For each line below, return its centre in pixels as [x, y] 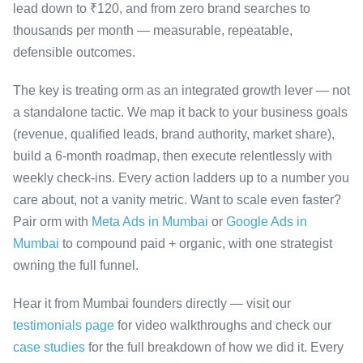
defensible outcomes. [74, 52]
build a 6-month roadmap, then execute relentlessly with [173, 156]
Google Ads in [267, 221]
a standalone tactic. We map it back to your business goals [180, 112]
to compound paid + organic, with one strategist [196, 243]
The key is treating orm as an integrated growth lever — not [181, 90]
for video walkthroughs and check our [223, 325]
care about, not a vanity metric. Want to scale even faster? [177, 199]
